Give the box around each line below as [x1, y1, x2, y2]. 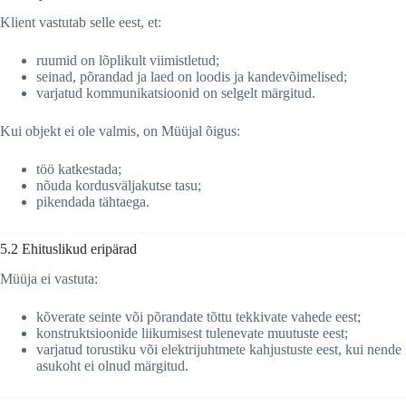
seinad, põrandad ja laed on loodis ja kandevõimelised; [36, 69, 347, 85]
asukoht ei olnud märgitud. [36, 358, 188, 374]
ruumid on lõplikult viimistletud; [36, 53, 219, 69]
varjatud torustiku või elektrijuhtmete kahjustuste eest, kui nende [36, 342, 401, 358]
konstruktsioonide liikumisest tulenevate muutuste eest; [36, 325, 348, 342]
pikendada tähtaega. [36, 194, 150, 210]
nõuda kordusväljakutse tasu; [36, 178, 201, 194]
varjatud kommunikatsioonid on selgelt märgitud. [36, 85, 315, 101]
